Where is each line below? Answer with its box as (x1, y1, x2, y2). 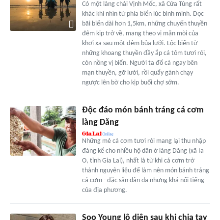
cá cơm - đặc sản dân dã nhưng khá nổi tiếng (82, 177, 204, 185)
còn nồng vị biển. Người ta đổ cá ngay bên (82, 59, 197, 67)
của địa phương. (82, 187, 127, 194)
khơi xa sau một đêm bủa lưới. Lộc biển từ (82, 40, 197, 48)
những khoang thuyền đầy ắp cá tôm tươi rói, (82, 50, 207, 57)
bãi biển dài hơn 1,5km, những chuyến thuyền (82, 20, 207, 28)
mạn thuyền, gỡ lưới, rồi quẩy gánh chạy (82, 69, 193, 77)
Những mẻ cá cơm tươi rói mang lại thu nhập (82, 137, 206, 145)
